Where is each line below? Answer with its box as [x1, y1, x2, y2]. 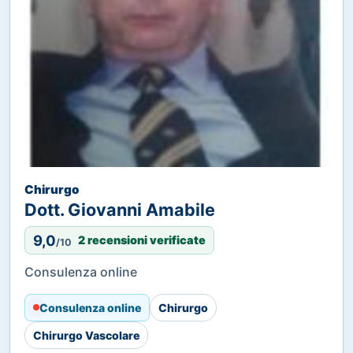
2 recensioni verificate [78, 233, 206, 247]
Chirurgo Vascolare [33, 328, 139, 342]
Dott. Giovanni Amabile [24, 199, 215, 220]
